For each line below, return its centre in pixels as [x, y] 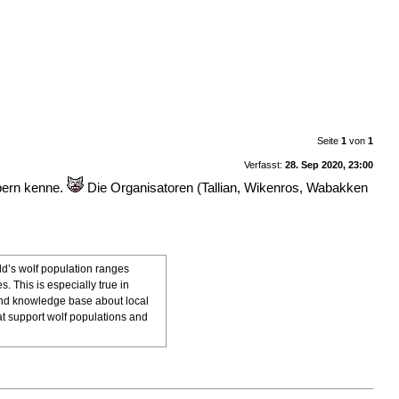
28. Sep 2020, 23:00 [329, 164]
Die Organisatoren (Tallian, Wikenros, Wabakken [226, 187]
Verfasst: [264, 164]
